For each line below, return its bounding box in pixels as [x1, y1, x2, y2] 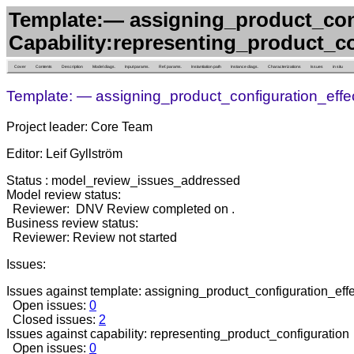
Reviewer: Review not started [6, 231, 177, 245]
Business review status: [6, 217, 138, 231]
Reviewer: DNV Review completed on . [6, 202, 235, 217]
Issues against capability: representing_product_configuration [6, 327, 349, 341]
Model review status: [6, 188, 121, 202]
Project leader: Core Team [6, 120, 153, 134]
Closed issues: [6, 313, 99, 327]
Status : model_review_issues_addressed [6, 174, 240, 188]
